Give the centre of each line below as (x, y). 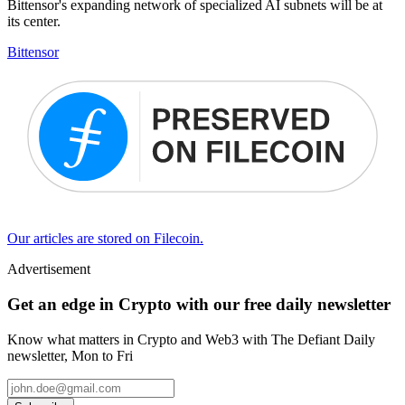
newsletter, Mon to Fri (70, 355)
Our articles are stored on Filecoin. (105, 239)
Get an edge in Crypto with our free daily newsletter (199, 304)
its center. (34, 21)
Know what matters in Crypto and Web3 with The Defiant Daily (191, 339)
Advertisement (49, 269)
